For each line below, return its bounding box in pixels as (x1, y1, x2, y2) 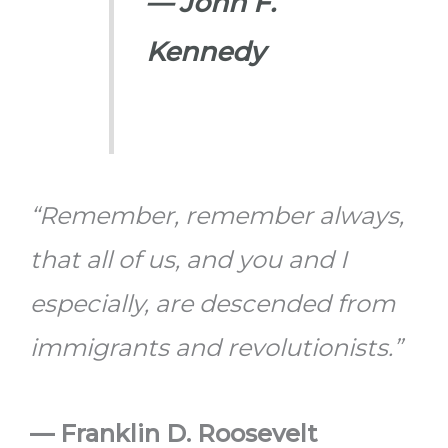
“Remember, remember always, (30, 200, 404, 230)
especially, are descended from (30, 288, 395, 318)
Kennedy (145, 35, 265, 69)
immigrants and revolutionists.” (30, 332, 402, 362)
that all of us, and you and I (30, 244, 347, 274)
